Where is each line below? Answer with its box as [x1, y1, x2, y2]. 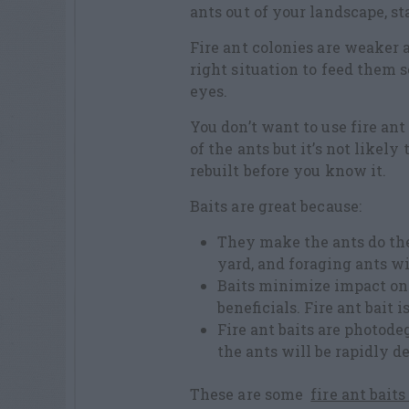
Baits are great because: [190, 196, 362, 216]
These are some [190, 383, 311, 404]
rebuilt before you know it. [190, 161, 387, 181]
